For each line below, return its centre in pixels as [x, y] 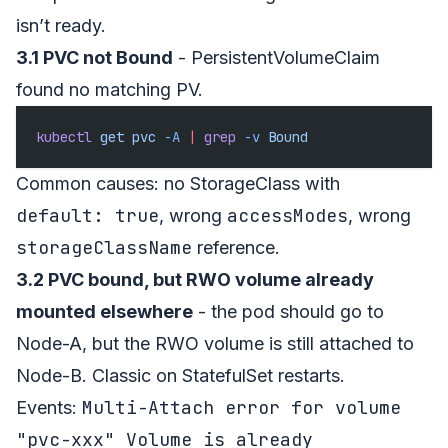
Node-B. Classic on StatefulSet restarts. [180, 375]
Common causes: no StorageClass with [178, 183]
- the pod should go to [288, 311]
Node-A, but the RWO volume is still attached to [215, 343]
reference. [236, 247]
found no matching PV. [109, 89]
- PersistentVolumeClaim [276, 57]
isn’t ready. [61, 25]
